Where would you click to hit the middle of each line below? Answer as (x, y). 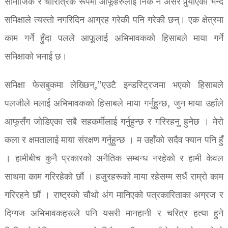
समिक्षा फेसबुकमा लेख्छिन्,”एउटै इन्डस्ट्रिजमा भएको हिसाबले (114, 85)
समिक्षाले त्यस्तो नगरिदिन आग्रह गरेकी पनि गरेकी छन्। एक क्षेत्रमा (114, 20)
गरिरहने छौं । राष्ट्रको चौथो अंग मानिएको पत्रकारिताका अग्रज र (114, 195)
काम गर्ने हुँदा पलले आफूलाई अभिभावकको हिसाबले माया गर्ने (114, 39)
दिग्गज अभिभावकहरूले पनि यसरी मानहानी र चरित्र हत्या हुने (114, 214)
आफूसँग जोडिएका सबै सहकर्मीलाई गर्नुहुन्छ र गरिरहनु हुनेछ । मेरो (114, 122)
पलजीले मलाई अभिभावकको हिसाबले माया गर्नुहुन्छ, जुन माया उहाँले (114, 104)
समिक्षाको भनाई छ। (36, 57)
